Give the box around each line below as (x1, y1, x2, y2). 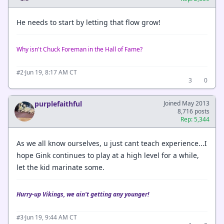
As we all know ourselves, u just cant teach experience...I (16, 138, 207, 148)
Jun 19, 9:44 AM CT (25, 212, 77, 221)
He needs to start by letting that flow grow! (16, 17, 160, 27)
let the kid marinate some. (16, 162, 104, 172)
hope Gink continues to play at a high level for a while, (16, 150, 199, 160)
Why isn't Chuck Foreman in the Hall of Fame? (16, 45, 142, 54)
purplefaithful (34, 99, 82, 109)
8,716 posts (177, 107, 209, 116)
